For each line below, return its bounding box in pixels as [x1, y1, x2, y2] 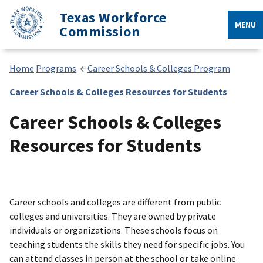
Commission [59, 22, 140, 41]
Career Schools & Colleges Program [87, 62, 230, 74]
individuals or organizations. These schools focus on [9, 224, 218, 236]
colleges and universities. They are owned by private [9, 210, 216, 222]
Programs [36, 62, 76, 74]
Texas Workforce [59, 8, 167, 26]
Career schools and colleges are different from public [9, 196, 221, 208]
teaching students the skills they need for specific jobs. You [9, 238, 245, 250]
